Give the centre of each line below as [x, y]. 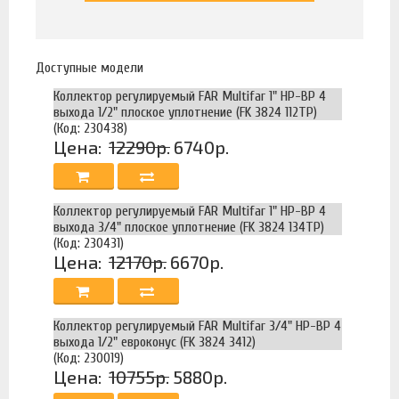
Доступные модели [90, 68]
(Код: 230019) [89, 358]
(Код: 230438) [90, 129]
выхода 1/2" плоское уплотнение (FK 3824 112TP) [185, 113]
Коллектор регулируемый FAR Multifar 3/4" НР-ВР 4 [197, 326]
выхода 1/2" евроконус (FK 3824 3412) [155, 342]
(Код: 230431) [89, 244]
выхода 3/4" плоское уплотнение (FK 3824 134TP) [189, 228]
